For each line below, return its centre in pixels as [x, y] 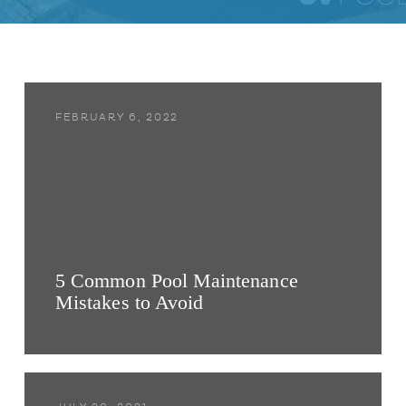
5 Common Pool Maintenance [177, 280]
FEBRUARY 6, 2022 [117, 118]
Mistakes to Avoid [130, 302]
